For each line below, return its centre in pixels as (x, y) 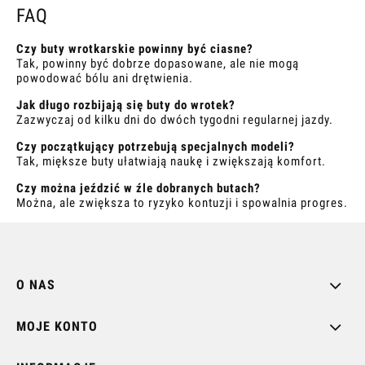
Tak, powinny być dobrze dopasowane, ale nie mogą (158, 63)
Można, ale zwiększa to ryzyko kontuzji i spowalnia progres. (182, 202)
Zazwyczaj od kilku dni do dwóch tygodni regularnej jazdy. (175, 119)
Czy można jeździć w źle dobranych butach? (139, 188)
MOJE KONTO (57, 327)
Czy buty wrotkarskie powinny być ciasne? (135, 48)
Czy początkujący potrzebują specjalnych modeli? (156, 146)
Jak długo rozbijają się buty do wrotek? (126, 105)
